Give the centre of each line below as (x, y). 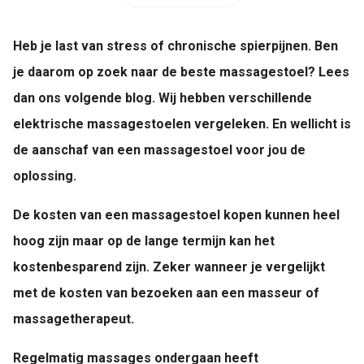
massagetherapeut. (75, 319)
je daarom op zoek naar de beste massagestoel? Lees (181, 72)
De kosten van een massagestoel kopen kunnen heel (176, 215)
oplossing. (46, 176)
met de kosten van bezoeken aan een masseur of (166, 293)
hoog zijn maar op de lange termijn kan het (144, 241)
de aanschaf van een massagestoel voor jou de (159, 150)
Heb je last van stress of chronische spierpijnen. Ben (175, 46)
